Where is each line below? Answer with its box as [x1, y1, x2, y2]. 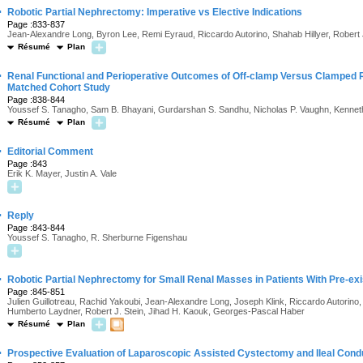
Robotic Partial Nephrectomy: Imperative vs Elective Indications [7, 6, 302, 18]
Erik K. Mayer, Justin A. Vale [7, 169, 117, 178]
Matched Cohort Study [7, 82, 110, 93]
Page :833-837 [7, 19, 65, 29]
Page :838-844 [7, 95, 65, 105]
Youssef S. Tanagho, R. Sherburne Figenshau [7, 233, 187, 242]
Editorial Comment [7, 146, 93, 157]
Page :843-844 [7, 223, 65, 233]
